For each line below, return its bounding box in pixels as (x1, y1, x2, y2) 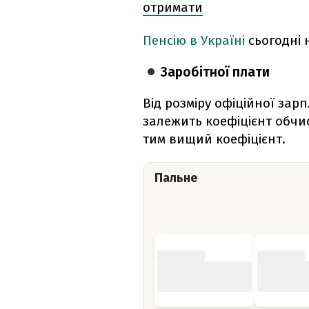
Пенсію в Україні (143, 32, 245, 49)
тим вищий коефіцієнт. (143, 131, 286, 148)
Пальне (154, 170, 197, 186)
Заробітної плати (161, 64, 270, 81)
